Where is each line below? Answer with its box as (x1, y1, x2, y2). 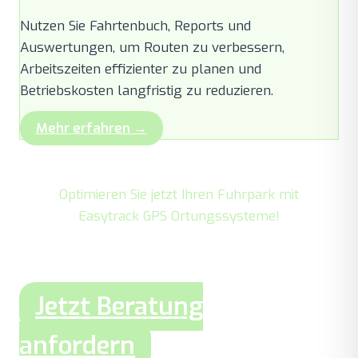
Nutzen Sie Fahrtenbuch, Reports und (20, 16, 251, 35)
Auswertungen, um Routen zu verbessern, (20, 38, 284, 57)
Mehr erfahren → (36, 118, 147, 137)
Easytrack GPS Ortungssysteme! (78, 206, 280, 225)
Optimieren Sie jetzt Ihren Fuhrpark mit (59, 185, 299, 204)
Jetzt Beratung (35, 289, 203, 323)
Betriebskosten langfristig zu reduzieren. (20, 81, 273, 100)
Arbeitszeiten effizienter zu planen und (20, 59, 261, 78)
